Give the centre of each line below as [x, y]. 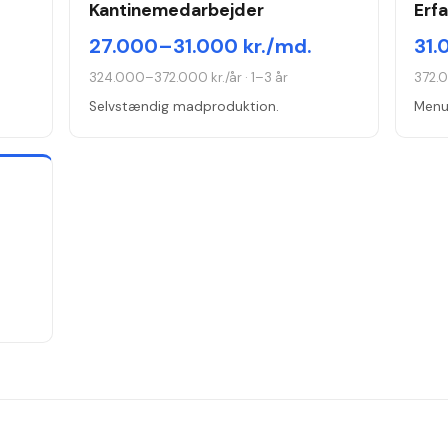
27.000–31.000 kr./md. [200, 45]
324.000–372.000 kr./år [165, 78]
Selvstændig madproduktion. [183, 107]
